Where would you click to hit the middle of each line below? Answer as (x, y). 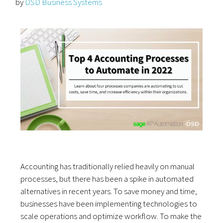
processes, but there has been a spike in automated (107, 179)
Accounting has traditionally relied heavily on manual (108, 167)
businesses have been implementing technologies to (109, 204)
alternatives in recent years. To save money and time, (109, 191)
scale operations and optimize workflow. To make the (111, 216)
